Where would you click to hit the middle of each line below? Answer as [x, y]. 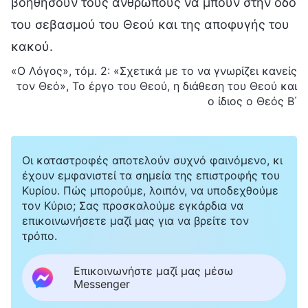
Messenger [102, 284]
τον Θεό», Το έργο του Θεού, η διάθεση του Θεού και [157, 86]
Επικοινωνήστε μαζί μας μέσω [153, 271]
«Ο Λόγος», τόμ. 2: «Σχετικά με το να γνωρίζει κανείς [154, 70]
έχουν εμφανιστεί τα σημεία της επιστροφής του [151, 175]
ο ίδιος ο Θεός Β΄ [252, 101]
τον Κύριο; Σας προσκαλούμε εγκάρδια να [133, 205]
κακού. [32, 46]
